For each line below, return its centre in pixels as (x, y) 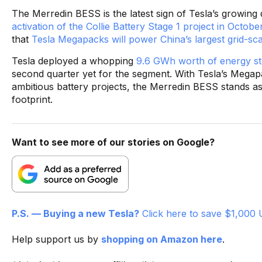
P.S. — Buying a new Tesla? (75, 213)
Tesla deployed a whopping (74, 61)
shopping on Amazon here (162, 239)
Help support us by (56, 239)
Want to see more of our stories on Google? (113, 142)
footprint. (32, 99)
